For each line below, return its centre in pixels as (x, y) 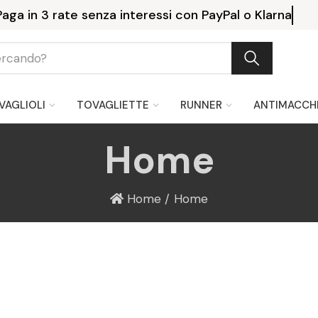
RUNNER (201, 105)
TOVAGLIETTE (113, 105)
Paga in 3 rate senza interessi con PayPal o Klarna (163, 15)
